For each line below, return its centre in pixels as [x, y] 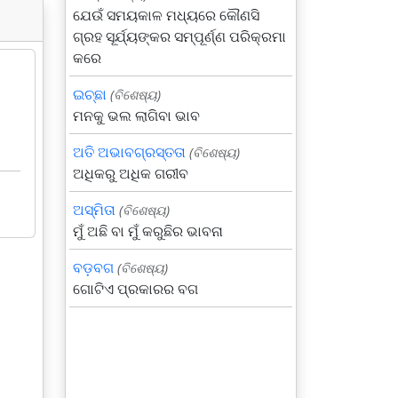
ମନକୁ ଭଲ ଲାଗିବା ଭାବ [136, 115]
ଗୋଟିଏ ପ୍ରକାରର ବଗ [135, 289]
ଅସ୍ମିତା [94, 210]
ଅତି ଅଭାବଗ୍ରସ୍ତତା [129, 152]
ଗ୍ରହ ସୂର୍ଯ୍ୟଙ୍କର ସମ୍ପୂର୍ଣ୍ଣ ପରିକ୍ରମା [179, 36]
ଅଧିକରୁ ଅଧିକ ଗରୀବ [131, 173]
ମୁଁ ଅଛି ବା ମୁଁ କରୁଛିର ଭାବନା [148, 231]
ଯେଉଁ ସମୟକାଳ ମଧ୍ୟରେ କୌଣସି [166, 15]
